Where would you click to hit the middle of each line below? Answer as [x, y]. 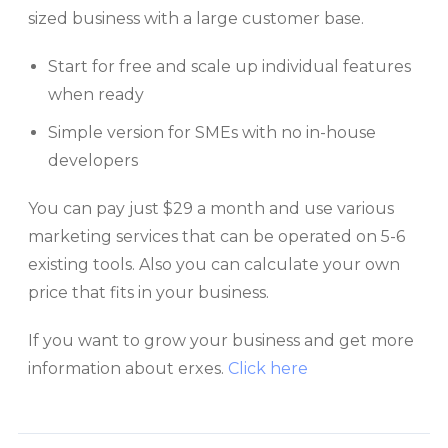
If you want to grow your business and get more [221, 341]
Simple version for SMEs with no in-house [212, 133]
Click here [268, 369]
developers [93, 161]
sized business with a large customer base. [196, 19]
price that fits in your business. [148, 293]
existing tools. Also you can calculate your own [214, 265]
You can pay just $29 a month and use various [211, 209]
